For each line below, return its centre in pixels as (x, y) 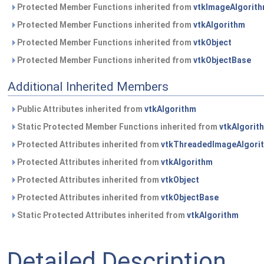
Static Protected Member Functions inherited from (117, 127)
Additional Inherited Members (88, 87)
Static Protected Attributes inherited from (101, 215)
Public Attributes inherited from (80, 109)
